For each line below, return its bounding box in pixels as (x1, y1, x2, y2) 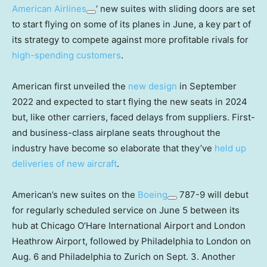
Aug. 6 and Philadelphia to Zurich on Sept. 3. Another (12, 250, 235, 262)
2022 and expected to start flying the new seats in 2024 (12, 95, 247, 107)
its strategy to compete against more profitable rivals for (12, 33, 249, 45)
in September (177, 80, 237, 92)
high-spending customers (12, 49, 121, 61)
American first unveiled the (12, 80, 128, 92)
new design (128, 80, 177, 92)
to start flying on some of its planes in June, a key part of (12, 18, 251, 30)
